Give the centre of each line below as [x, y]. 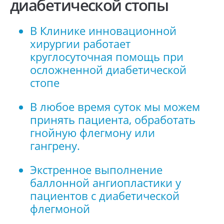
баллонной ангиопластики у [105, 182]
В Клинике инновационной [103, 31]
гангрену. [55, 145]
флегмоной [60, 208]
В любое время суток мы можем [115, 106]
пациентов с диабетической [105, 195]
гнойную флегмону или [92, 132]
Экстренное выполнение [96, 169]
